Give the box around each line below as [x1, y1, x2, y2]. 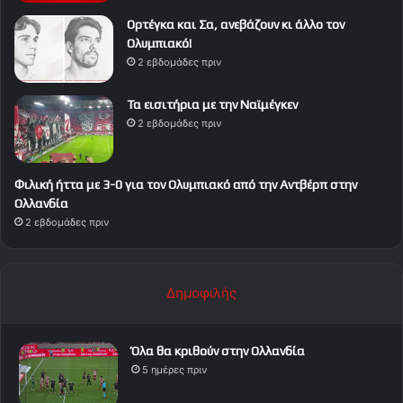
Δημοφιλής [166, 284, 237, 302]
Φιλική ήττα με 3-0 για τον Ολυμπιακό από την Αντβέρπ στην [14, 177, 357, 193]
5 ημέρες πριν [142, 363, 207, 377]
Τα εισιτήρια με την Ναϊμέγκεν [127, 97, 298, 112]
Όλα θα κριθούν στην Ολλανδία [131, 344, 305, 359]
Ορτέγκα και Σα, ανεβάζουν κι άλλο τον [127, 17, 345, 32]
